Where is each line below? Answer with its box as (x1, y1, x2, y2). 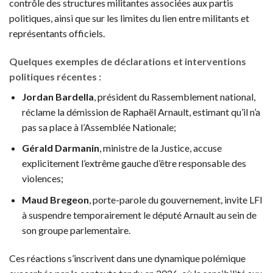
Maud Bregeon (21, 194, 89, 206)
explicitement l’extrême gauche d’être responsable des (21, 157, 246, 169)
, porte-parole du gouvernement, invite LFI (88, 194, 263, 206)
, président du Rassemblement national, (93, 90, 255, 102)
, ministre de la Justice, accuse (99, 142, 222, 154)
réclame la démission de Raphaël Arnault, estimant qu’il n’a (21, 105, 260, 118)
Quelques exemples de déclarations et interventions (9, 55, 246, 67)
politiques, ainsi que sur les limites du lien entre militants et (9, 12, 249, 24)
